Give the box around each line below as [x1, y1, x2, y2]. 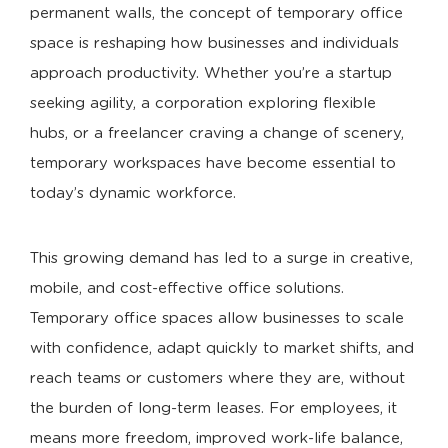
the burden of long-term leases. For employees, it [30, 401, 397, 416]
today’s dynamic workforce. [30, 186, 236, 201]
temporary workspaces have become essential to [30, 156, 396, 171]
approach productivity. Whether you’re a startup [30, 66, 392, 81]
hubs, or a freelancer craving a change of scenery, [30, 126, 404, 141]
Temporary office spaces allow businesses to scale [30, 311, 404, 326]
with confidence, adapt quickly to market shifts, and [30, 341, 414, 356]
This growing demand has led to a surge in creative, [30, 251, 413, 266]
